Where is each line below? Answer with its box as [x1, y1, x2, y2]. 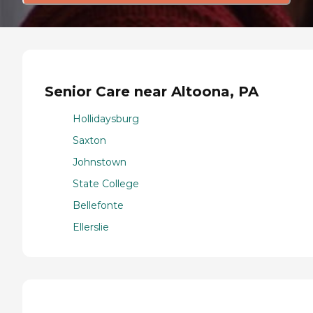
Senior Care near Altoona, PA [45, 83, 259, 101]
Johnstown [73, 155, 126, 168]
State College [73, 177, 139, 190]
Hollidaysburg [73, 112, 139, 125]
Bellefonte [73, 198, 124, 212]
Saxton [73, 133, 106, 147]
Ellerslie [73, 220, 109, 233]
